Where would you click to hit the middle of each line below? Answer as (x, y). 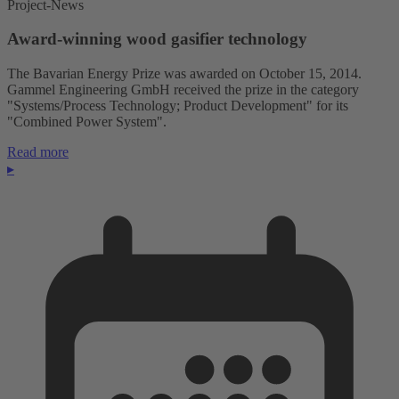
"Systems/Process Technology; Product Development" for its (178, 106)
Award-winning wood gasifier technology (157, 39)
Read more (38, 152)
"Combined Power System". (87, 122)
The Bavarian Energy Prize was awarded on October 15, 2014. (184, 74)
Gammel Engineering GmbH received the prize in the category (183, 90)
